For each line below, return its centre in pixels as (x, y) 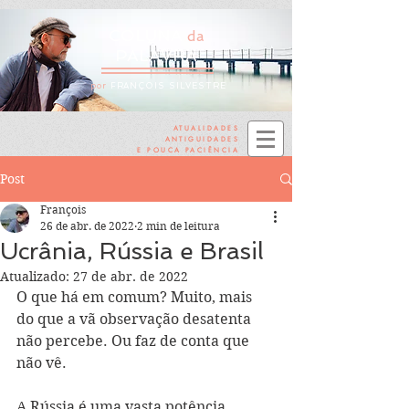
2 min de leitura (178, 226)
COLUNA (147, 35)
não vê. (43, 363)
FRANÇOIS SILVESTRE (166, 86)
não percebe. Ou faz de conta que (135, 341)
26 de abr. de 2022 (87, 226)
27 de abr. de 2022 (131, 277)
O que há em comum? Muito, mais (136, 297)
